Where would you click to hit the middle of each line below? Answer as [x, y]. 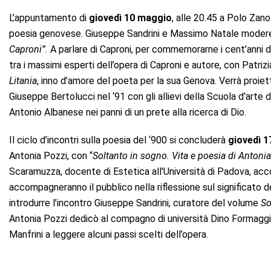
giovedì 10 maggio [130, 18]
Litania [23, 80]
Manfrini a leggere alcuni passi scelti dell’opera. [109, 234]
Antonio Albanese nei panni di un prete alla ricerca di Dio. [128, 112]
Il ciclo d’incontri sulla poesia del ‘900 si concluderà [119, 140]
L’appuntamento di [49, 18]
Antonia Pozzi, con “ [51, 155]
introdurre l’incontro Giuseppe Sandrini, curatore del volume [135, 203]
